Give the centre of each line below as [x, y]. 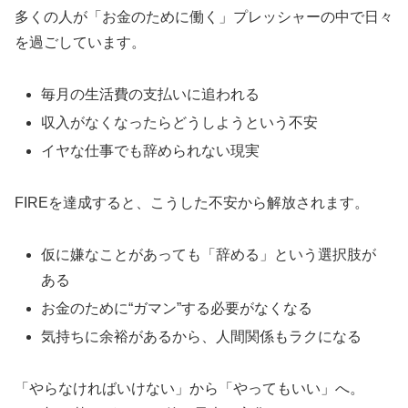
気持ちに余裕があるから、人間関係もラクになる [202, 337]
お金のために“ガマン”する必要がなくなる [177, 308]
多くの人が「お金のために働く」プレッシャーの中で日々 [204, 17]
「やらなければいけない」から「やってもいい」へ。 [189, 388]
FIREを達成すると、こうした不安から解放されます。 [192, 203]
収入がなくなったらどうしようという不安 [180, 123]
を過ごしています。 [80, 43]
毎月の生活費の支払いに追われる [151, 94]
